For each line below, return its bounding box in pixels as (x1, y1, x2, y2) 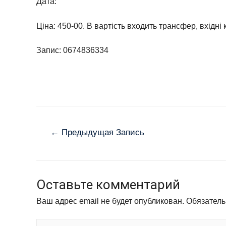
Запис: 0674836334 (36, 46, 108, 55)
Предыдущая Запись (59, 127, 144, 137)
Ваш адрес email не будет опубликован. (36, 197, 184, 206)
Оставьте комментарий (36, 177, 180, 193)
